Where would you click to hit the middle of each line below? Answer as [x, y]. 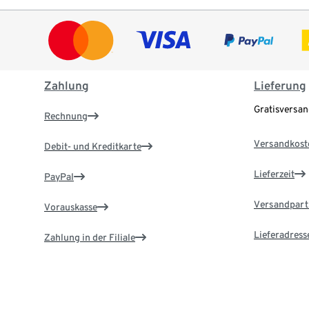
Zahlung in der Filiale [90, 238]
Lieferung [280, 86]
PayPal [59, 177]
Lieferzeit [274, 174]
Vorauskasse [71, 207]
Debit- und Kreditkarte [93, 147]
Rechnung [66, 116]
